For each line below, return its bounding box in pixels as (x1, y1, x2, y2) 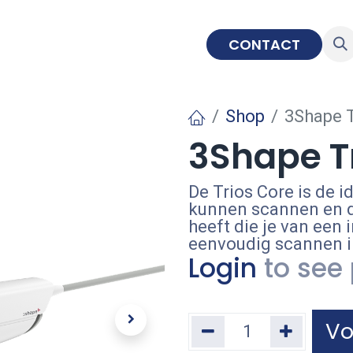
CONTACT (228, 34, 300, 54)
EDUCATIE (128, 34, 194, 54)
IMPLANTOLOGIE (9, 34, 116, 54)
